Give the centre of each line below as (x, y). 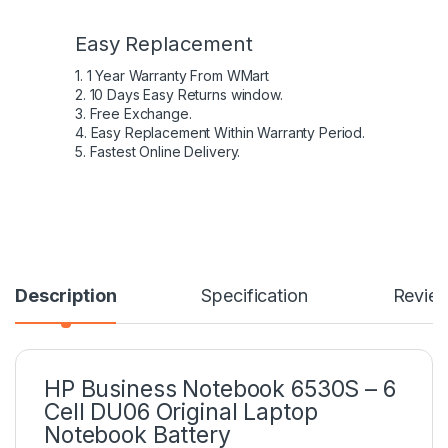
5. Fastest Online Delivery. (158, 152)
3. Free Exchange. (133, 114)
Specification (254, 296)
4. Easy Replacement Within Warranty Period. (220, 133)
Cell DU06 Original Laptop (181, 412)
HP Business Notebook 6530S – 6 (220, 389)
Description (66, 296)
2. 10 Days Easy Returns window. (179, 95)
